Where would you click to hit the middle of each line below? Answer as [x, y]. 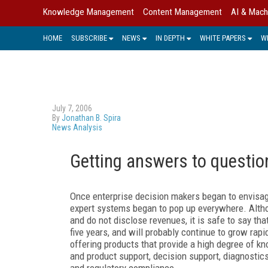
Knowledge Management [89, 12]
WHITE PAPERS [223, 38]
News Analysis [77, 127]
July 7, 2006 [72, 108]
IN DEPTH [170, 38]
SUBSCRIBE [89, 38]
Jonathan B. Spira [91, 118]
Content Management [182, 12]
